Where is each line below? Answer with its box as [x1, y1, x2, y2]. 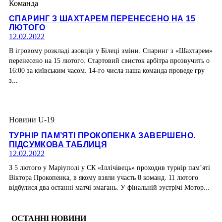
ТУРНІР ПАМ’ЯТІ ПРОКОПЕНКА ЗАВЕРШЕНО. [9, 131, 196, 140]
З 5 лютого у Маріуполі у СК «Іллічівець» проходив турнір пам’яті [9, 164, 210, 171]
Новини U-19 [9, 115, 55, 124]
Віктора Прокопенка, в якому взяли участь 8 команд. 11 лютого [9, 173, 198, 181]
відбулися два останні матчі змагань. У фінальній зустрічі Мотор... [9, 183, 210, 191]
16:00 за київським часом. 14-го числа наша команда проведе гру [9, 67, 205, 75]
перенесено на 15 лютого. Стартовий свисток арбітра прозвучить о [9, 57, 210, 65]
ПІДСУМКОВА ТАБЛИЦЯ [9, 140, 108, 149]
